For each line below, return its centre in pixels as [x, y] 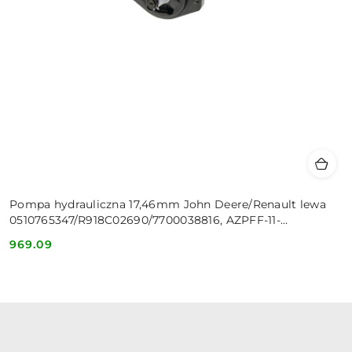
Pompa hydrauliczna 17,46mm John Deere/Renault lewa [168, 205]
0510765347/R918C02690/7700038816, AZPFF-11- [145, 220]
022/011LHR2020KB [64, 236]
